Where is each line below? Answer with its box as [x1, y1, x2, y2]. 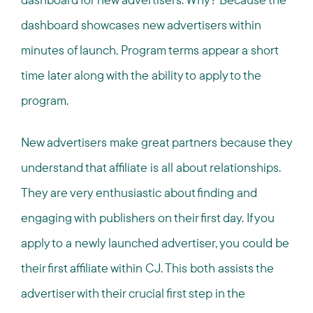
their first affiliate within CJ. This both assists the [21, 260, 274, 276]
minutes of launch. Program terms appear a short [21, 42, 278, 58]
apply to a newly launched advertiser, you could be [21, 235, 289, 251]
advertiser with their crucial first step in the [21, 285, 245, 301]
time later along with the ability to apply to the [21, 67, 261, 83]
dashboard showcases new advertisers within [21, 17, 261, 33]
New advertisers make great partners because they [21, 134, 292, 150]
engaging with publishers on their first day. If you [21, 210, 275, 226]
